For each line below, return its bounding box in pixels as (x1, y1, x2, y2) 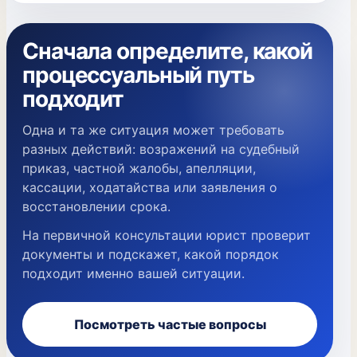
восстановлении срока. (22, 198, 171, 214)
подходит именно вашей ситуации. (22, 265, 245, 281)
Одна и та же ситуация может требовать (22, 122, 284, 138)
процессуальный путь (22, 61, 254, 88)
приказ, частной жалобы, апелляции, (22, 160, 256, 176)
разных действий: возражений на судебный (22, 141, 300, 157)
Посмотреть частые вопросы (73, 316, 266, 332)
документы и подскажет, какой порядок (22, 246, 279, 262)
